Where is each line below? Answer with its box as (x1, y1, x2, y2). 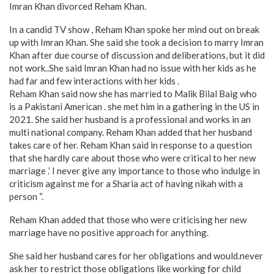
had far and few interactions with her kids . (9, 75, 179, 86)
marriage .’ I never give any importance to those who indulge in (9, 165, 260, 176)
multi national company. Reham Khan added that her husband (9, 126, 252, 138)
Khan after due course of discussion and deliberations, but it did (9, 49, 265, 61)
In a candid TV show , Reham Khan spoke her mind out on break (9, 23, 259, 35)
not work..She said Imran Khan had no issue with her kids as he (9, 62, 256, 73)
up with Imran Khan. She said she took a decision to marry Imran (9, 36, 264, 48)
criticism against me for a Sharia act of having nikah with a (9, 177, 243, 189)
